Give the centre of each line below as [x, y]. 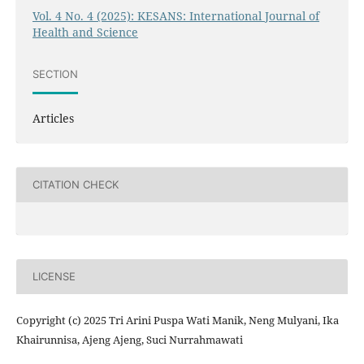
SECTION [55, 74]
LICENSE [54, 277]
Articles [53, 118]
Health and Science [85, 32]
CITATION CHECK [75, 185]
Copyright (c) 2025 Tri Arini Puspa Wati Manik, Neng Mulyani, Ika [177, 320]
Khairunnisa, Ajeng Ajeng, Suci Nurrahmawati [129, 340]
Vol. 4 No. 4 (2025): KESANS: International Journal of [175, 15]
